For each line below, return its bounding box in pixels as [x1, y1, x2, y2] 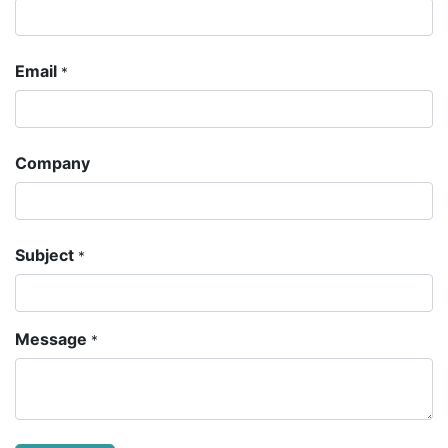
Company [15, 153, 90, 173]
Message [15, 329, 87, 349]
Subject [15, 245, 74, 265]
